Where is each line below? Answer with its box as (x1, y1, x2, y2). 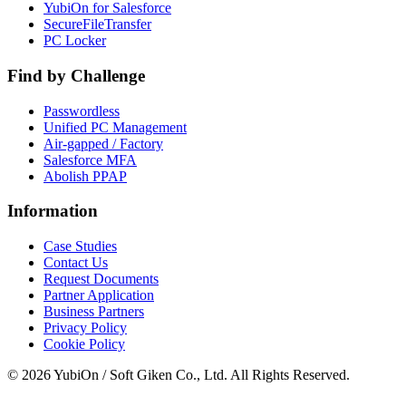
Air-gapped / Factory (43, 135, 163, 151)
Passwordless (43, 102, 120, 119)
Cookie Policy (43, 336, 125, 353)
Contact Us (43, 255, 108, 271)
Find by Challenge (7, 66, 145, 86)
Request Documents (43, 271, 159, 287)
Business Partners (43, 304, 144, 320)
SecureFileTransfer (43, 16, 151, 33)
